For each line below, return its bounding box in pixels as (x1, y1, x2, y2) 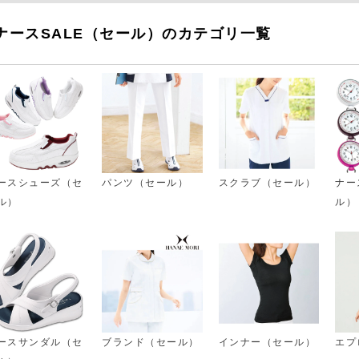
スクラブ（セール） (218, 177, 317, 189)
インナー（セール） (218, 336, 317, 348)
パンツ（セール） (102, 177, 189, 189)
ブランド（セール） (102, 336, 200, 348)
